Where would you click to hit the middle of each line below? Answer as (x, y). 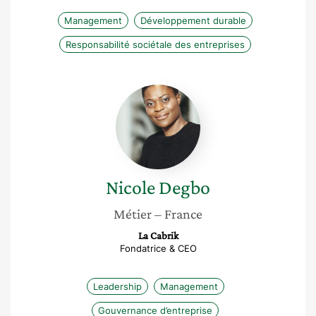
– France (178, 214)
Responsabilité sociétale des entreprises (155, 44)
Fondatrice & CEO (158, 248)
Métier (133, 214)
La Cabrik (158, 236)
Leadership (117, 286)
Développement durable (193, 20)
